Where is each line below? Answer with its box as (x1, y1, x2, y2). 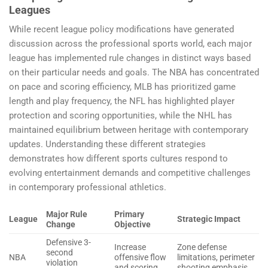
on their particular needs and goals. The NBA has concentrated (9, 66, 259, 78)
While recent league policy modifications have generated (9, 23, 234, 35)
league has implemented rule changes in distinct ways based (9, 52, 251, 63)
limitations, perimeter (176, 252, 255, 263)
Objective (114, 220, 151, 230)
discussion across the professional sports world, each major (9, 38, 252, 49)
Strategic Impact (176, 214, 240, 224)
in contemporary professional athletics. (9, 181, 166, 193)
